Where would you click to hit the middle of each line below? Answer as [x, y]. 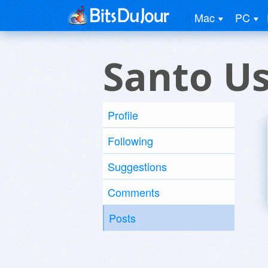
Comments [134, 192]
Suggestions [137, 166]
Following [130, 141]
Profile [123, 115]
